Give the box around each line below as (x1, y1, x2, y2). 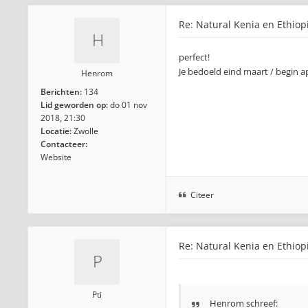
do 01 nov (110, 99, 147, 111)
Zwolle (74, 125, 98, 137)
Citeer (190, 189, 214, 201)
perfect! (179, 51, 210, 63)
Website (41, 151, 71, 163)
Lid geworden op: (41, 99, 108, 111)
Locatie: (41, 125, 71, 137)
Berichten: (41, 86, 82, 98)
